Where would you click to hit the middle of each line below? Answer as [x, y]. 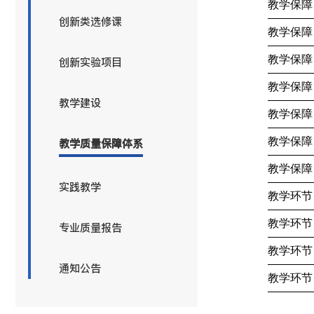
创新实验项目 [90, 62]
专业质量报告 [90, 227]
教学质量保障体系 [101, 143]
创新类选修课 [90, 21]
